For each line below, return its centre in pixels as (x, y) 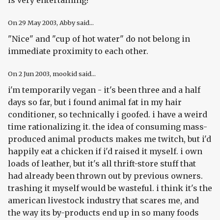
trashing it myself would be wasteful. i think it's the (110, 188)
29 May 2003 (38, 23)
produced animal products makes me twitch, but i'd (110, 139)
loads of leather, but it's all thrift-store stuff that (102, 164)
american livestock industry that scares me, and (103, 201)
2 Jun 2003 (34, 74)
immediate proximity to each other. (78, 51)
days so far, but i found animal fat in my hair (95, 102)
